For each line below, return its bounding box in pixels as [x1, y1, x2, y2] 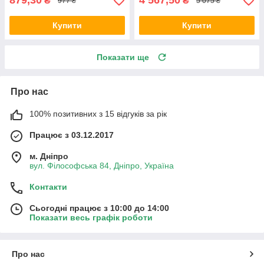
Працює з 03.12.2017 [29, 130, 114, 140]
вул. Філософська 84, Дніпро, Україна [29, 161, 174, 171]
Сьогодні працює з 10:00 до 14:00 [29, 203, 169, 213]
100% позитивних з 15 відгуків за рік [29, 109, 167, 119]
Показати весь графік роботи [29, 213, 153, 223]
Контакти [29, 182, 67, 192]
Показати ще [97, 52, 149, 62]
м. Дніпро [29, 151, 68, 161]
